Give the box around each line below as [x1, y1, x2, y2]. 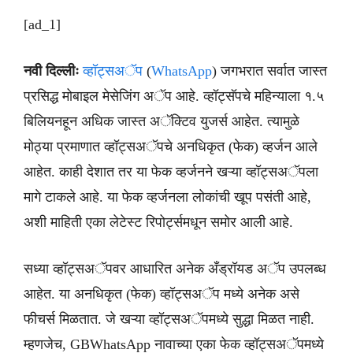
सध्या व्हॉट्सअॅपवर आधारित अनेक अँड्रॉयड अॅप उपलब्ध [24, 261, 326, 277]
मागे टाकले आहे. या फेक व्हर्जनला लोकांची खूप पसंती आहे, [24, 189, 311, 205]
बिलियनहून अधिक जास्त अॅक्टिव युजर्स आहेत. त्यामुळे [24, 113, 299, 129]
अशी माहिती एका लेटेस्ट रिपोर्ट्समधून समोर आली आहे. [24, 214, 293, 230]
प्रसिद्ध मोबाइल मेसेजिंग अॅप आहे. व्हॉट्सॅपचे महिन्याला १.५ [24, 88, 324, 104]
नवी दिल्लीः [24, 63, 83, 79]
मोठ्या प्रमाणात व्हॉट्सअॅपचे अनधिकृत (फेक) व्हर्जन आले [24, 139, 318, 154]
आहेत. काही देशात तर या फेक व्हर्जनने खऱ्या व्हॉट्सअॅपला [24, 164, 318, 180]
